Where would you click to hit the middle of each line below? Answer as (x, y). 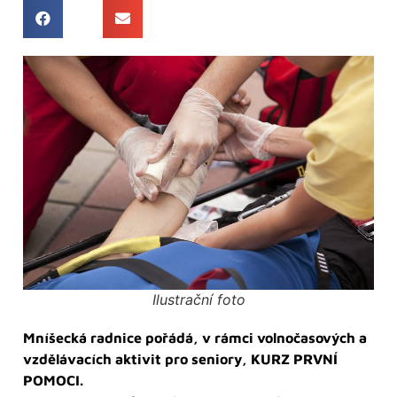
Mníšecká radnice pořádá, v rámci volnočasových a (195, 337)
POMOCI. (53, 380)
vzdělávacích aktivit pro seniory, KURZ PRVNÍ (180, 358)
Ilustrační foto (198, 299)
